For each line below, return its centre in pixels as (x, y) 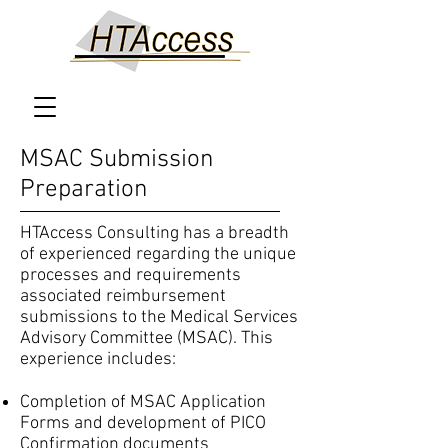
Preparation (84, 190)
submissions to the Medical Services (159, 317)
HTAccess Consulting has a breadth (154, 233)
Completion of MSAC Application (143, 402)
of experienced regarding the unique (158, 254)
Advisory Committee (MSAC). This (146, 338)
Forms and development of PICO (143, 423)
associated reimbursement (123, 296)
